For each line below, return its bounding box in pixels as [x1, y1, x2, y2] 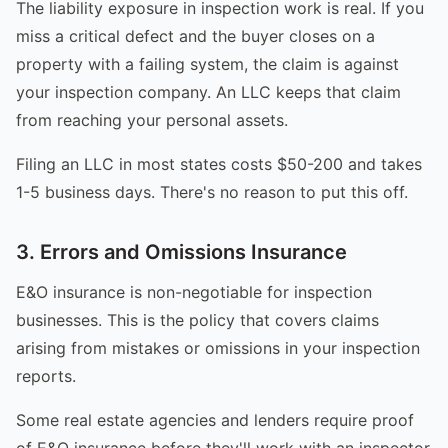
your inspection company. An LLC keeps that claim [16, 81, 401, 102]
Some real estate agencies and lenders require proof [16, 409, 414, 430]
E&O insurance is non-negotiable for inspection [16, 281, 372, 302]
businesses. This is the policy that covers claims [16, 309, 379, 330]
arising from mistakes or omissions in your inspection [16, 337, 420, 358]
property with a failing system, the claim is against [16, 53, 399, 74]
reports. [16, 365, 76, 386]
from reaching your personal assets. [16, 109, 288, 130]
